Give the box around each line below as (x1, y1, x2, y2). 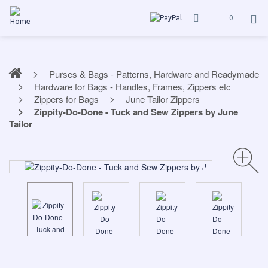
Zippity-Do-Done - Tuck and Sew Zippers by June (34, 105, 238, 118)
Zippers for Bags (34, 93, 99, 105)
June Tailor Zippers (126, 93, 200, 105)
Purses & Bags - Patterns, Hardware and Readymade (49, 68, 259, 80)
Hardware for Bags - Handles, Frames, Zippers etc (34, 80, 231, 93)
